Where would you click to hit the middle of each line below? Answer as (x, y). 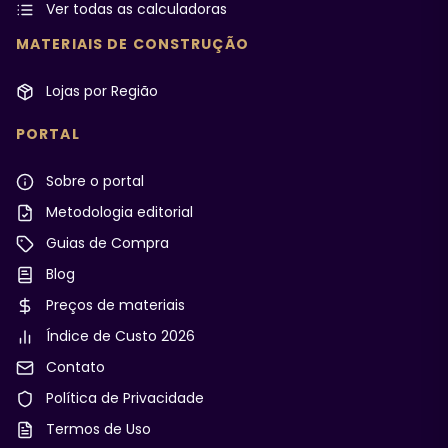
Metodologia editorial (117, 212)
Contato (73, 367)
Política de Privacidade (123, 398)
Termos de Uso (96, 429)
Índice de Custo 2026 (118, 336)
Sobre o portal (93, 181)
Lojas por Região (100, 91)
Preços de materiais (113, 305)
